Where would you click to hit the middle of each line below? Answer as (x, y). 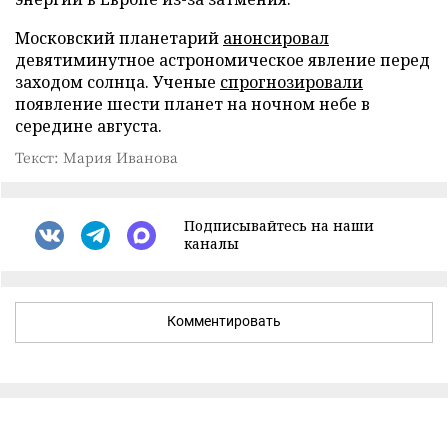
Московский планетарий (119, 38)
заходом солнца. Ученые (117, 82)
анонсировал (276, 38)
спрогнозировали (291, 82)
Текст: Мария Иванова (96, 157)
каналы (211, 243)
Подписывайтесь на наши (279, 225)
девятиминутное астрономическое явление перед (222, 60)
